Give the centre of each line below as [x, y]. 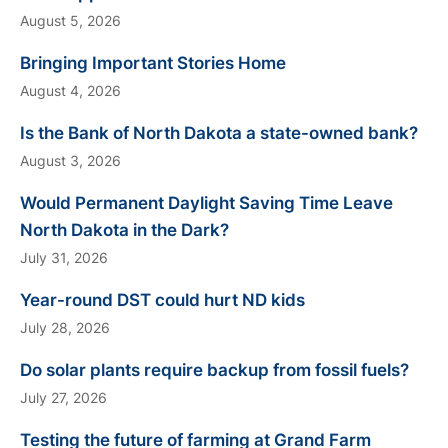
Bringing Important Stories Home [153, 63]
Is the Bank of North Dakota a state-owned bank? [219, 133]
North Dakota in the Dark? [124, 230]
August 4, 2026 [70, 90]
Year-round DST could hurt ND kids [162, 300]
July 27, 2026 [63, 397]
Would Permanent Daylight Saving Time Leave [206, 203]
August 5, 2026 [70, 20]
